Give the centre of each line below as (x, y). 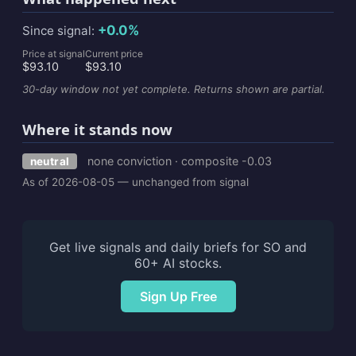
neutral (50, 161)
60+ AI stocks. (178, 263)
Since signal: (60, 30)
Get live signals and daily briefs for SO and (178, 248)
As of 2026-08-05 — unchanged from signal (135, 182)
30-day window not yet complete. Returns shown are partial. (174, 89)
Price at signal (54, 53)
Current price (114, 53)
